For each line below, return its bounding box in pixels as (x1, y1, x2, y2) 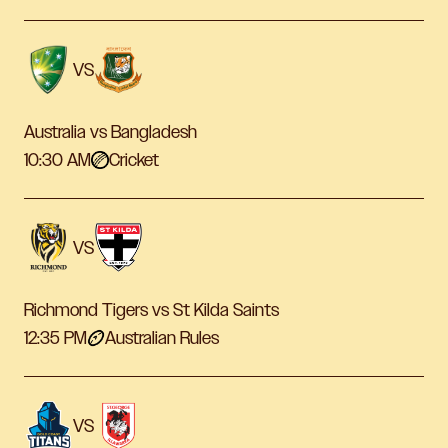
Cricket (109, 150, 159, 171)
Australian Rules (105, 328, 219, 349)
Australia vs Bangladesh (24, 122, 197, 143)
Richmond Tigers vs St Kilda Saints (24, 300, 279, 321)
